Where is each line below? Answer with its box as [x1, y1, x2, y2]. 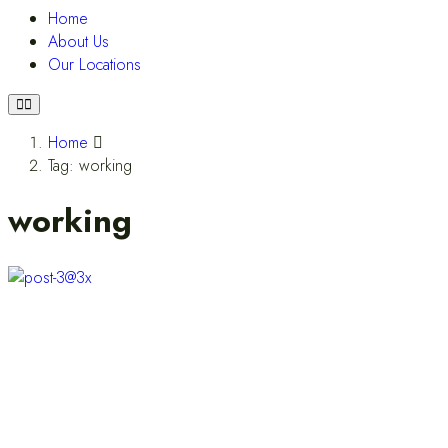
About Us [48, 30, 109, 53]
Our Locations [48, 53, 141, 76]
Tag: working [48, 154, 132, 177]
